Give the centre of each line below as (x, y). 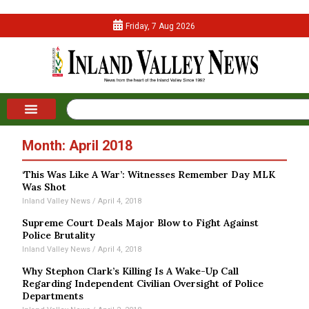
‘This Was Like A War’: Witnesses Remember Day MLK (149, 175)
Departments (53, 296)
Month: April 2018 (78, 146)
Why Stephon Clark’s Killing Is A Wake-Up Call (131, 271)
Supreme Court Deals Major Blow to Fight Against (141, 223)
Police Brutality (59, 236)
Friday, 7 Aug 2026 (161, 26)
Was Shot (44, 187)
